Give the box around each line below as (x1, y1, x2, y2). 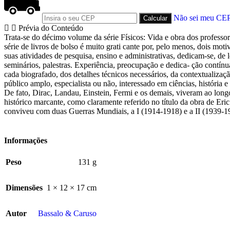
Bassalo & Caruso (38, 209, 97, 218)
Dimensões (6, 183, 43, 193)
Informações (4, 136, 47, 145)
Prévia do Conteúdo (18, 23, 83, 32)
